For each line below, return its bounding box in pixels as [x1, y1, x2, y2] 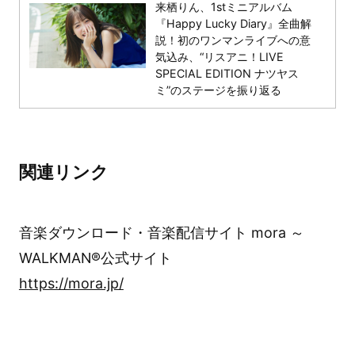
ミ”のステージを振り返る [155, 82, 282, 97]
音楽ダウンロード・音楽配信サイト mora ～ [18, 223, 304, 241]
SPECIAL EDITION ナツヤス [155, 66, 300, 80]
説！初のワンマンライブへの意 [155, 32, 311, 47]
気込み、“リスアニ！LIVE [155, 49, 284, 63]
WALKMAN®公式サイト [18, 249, 172, 266]
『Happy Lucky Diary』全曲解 [155, 16, 312, 30]
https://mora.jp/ [18, 274, 124, 292]
